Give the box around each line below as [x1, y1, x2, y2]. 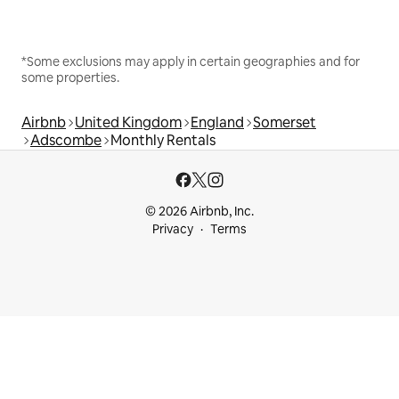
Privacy [152, 221, 193, 238]
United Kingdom [75, 113, 182, 133]
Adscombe [30, 131, 102, 151]
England [191, 113, 244, 133]
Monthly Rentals [110, 131, 216, 151]
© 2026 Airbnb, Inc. [145, 203, 254, 220]
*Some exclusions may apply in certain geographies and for [21, 53, 360, 70]
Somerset [253, 113, 316, 133]
